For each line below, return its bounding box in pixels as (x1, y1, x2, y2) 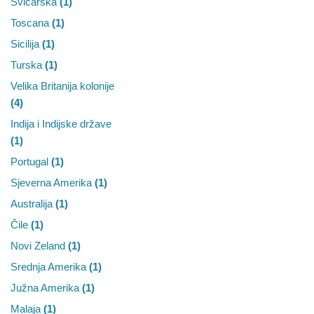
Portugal (11, 156, 51, 168)
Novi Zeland (11, 240, 68, 252)
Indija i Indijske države (11, 118, 111, 130)
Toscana (11, 17, 52, 29)
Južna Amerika (11, 282, 82, 294)
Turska (11, 59, 45, 71)
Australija (11, 198, 55, 210)
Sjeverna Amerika (11, 177, 95, 189)
